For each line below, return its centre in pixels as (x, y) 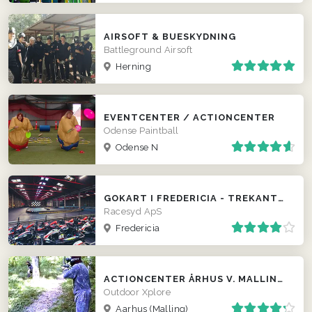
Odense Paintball (141, 130)
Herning (132, 66)
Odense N (136, 147)
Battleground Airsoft (148, 49)
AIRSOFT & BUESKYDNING (170, 36)
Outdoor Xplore (137, 292)
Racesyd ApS (133, 211)
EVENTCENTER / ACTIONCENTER (190, 117)
